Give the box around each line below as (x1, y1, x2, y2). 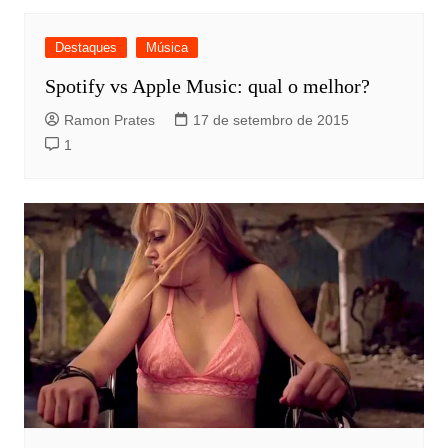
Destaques (54, 39, 117, 55)
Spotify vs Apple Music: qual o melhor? (44, 74, 370, 97)
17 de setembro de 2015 (192, 111, 349, 128)
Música (145, 39, 188, 55)
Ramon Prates (63, 111, 155, 128)
